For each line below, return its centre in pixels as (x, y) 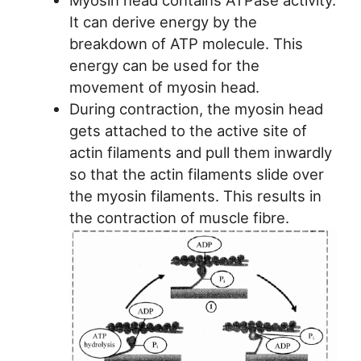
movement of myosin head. (164, 87)
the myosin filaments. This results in (195, 195)
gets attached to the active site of (188, 130)
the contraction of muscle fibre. (179, 217)
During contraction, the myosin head (196, 108)
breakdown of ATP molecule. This (186, 43)
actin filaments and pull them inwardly (200, 152)
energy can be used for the (164, 65)
